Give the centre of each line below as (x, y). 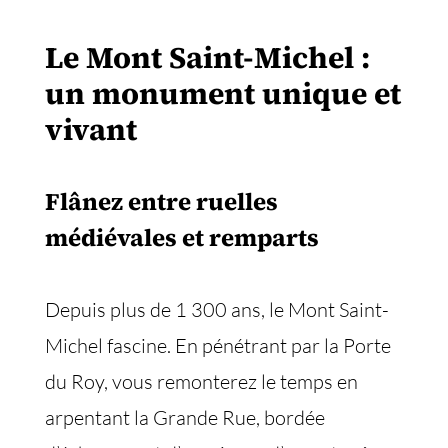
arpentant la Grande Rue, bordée (185, 417)
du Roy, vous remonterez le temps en (201, 381)
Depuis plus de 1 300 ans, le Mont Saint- (217, 309)
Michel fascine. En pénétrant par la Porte (218, 345)
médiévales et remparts (184, 237)
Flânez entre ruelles (161, 201)
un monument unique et (223, 93)
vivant (91, 129)
